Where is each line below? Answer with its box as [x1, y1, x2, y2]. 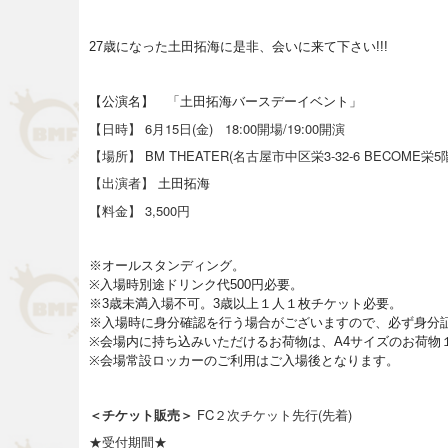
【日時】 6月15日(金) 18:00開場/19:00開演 [89, 118, 345, 138]
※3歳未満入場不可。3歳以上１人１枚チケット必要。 [89, 295, 402, 311]
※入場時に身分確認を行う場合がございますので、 [89, 314, 388, 330]
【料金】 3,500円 [89, 200, 190, 220]
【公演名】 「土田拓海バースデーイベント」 [89, 93, 362, 109]
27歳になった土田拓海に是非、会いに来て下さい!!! [89, 38, 388, 54]
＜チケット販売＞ [89, 404, 197, 424]
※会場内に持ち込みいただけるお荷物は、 [89, 333, 334, 349]
